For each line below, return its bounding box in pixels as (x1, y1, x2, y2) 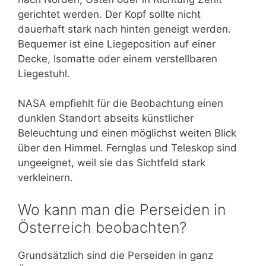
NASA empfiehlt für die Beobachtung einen (18, 97, 223, 110)
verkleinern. (18, 172, 73, 184)
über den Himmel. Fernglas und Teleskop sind (18, 142, 237, 154)
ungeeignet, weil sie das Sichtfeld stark (18, 157, 205, 169)
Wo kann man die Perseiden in (18, 200, 226, 218)
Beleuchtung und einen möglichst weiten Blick (18, 127, 236, 140)
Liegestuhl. (18, 67, 70, 80)
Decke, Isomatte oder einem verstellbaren (18, 52, 217, 65)
